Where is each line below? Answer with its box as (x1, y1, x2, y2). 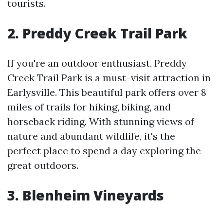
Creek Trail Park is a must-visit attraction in (7, 72, 211, 84)
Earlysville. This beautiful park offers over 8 (7, 86, 206, 98)
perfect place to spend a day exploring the (7, 145, 201, 157)
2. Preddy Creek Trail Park (7, 24, 187, 42)
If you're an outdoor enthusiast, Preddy (7, 57, 187, 69)
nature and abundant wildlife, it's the (7, 130, 175, 142)
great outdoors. (7, 159, 78, 171)
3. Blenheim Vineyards (7, 186, 164, 204)
